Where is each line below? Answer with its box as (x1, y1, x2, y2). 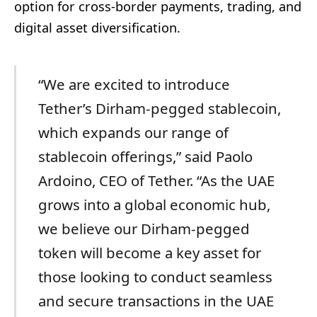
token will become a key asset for (38, 242, 261, 263)
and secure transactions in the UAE (38, 290, 274, 311)
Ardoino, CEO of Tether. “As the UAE (38, 170, 275, 190)
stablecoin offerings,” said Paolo (38, 146, 253, 166)
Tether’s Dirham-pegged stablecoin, (38, 98, 281, 118)
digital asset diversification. (14, 19, 180, 37)
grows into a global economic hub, (38, 194, 270, 214)
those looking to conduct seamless (38, 266, 272, 287)
